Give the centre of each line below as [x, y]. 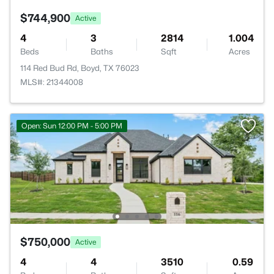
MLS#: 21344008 [52, 82]
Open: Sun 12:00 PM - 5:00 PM [72, 126]
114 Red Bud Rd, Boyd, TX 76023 [80, 68]
